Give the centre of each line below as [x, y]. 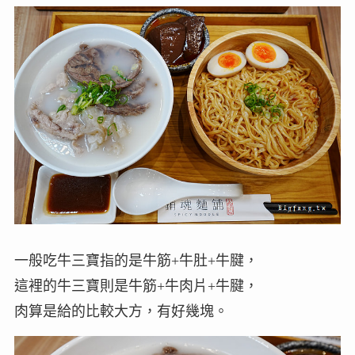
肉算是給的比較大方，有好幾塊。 [121, 311]
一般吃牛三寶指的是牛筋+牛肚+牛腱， [136, 260]
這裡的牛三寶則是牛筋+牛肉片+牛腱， [136, 286]
